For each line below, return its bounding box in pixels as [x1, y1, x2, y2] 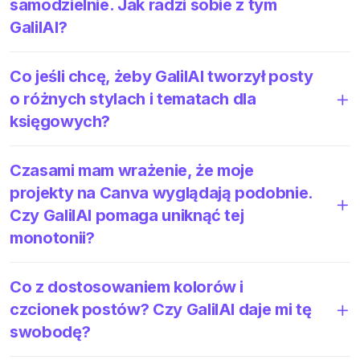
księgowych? [10, 111, 111, 131]
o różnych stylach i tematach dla [10, 88, 256, 108]
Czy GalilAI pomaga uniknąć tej [10, 205, 244, 225]
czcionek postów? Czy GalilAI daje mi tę [10, 299, 312, 319]
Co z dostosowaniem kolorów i [10, 276, 244, 297]
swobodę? [10, 321, 91, 342]
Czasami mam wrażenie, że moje [10, 160, 254, 180]
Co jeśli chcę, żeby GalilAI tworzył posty [10, 66, 313, 86]
